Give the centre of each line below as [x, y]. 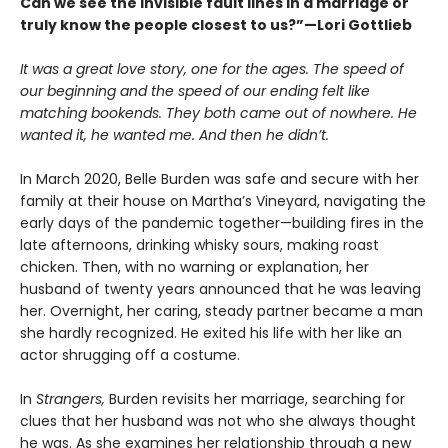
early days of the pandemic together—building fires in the [222, 223]
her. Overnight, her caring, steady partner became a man [221, 311]
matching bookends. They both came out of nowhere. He [218, 113]
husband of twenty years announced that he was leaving [220, 289]
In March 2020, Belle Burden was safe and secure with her [219, 179]
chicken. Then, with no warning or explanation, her [194, 267]
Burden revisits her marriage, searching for [255, 399]
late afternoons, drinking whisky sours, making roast [199, 245]
